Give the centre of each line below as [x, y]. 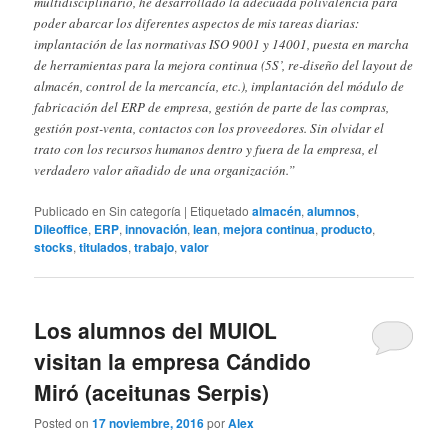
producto [347, 229]
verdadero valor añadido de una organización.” [165, 170]
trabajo [154, 247]
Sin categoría [145, 211]
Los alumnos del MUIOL [156, 329]
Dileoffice [61, 229]
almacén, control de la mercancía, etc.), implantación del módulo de [219, 86]
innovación [156, 229]
